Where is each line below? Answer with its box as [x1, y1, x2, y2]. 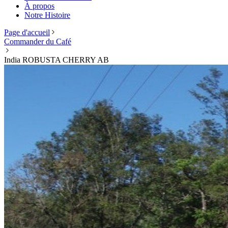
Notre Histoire [24, 11, 70, 19]
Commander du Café [4, 37, 71, 46]
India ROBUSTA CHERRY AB [4, 55, 109, 64]
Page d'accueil [4, 28, 50, 37]
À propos [24, 2, 54, 10]
